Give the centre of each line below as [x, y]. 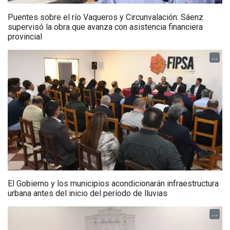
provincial [25, 37]
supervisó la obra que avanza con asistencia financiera [105, 27]
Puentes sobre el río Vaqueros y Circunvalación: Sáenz [106, 17]
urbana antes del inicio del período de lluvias [88, 194]
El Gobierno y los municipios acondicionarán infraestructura [113, 184]
